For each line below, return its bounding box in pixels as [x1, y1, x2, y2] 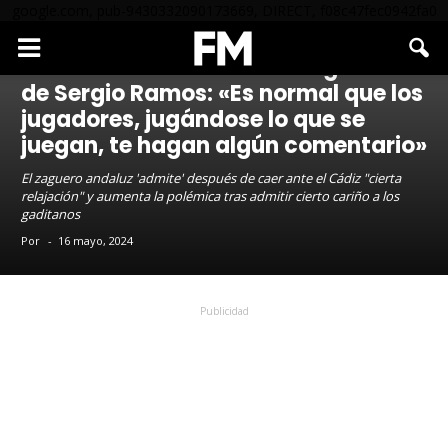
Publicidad [199, 304, 249, 318]
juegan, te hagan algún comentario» [21, 130, 427, 161]
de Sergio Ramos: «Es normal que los [21, 78, 423, 109]
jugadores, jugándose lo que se [21, 104, 365, 135]
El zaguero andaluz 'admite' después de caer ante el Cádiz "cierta [21, 169, 401, 187]
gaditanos [21, 205, 80, 223]
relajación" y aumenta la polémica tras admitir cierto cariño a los [21, 187, 399, 205]
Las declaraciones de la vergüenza [21, 52, 406, 83]
